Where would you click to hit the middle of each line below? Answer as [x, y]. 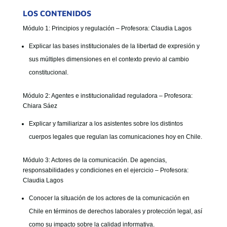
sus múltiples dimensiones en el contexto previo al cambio [109, 59]
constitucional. [48, 72]
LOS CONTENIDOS [57, 13]
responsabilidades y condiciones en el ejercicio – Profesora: [105, 170]
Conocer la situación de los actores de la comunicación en [109, 198]
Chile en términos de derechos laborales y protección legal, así [115, 211]
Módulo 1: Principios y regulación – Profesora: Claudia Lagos [107, 28]
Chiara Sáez [40, 106]
